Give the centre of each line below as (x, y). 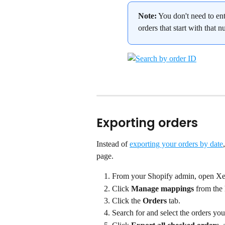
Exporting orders (147, 123)
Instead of (113, 144)
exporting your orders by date (176, 144)
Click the (127, 200)
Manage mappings (162, 188)
